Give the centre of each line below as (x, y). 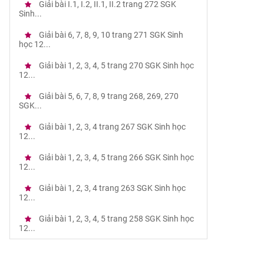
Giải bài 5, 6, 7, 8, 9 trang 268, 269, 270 (108, 96)
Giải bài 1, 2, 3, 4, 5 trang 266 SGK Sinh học (115, 157)
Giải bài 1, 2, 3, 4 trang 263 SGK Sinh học (111, 188)
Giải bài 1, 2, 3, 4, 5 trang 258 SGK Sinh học (115, 219)
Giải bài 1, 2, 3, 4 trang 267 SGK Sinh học (111, 127)
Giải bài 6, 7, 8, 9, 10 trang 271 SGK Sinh (110, 35)
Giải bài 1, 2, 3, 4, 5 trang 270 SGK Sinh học (115, 65)
